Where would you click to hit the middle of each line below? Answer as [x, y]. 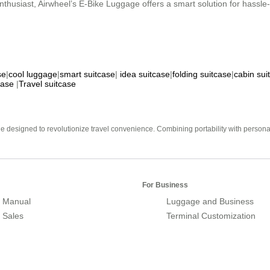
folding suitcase [202, 74]
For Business [165, 185]
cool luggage [33, 74]
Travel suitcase [47, 83]
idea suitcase [145, 74]
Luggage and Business [210, 201]
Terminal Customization [211, 215]
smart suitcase [87, 74]
